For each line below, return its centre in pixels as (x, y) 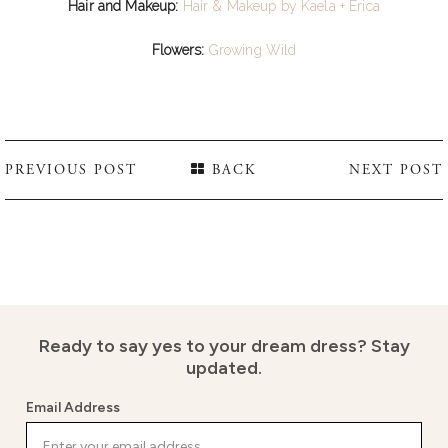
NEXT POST (395, 169)
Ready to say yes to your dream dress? (204, 345)
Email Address (73, 407)
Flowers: (180, 49)
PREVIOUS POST (71, 169)
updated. (224, 367)
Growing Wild (252, 49)
